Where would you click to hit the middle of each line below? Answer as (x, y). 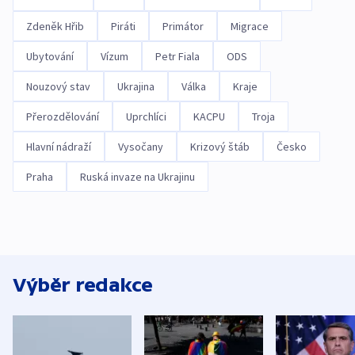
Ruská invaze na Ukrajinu (137, 177)
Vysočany (141, 147)
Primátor (183, 26)
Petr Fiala (177, 56)
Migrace (250, 26)
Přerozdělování (63, 116)
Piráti (123, 26)
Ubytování (50, 56)
